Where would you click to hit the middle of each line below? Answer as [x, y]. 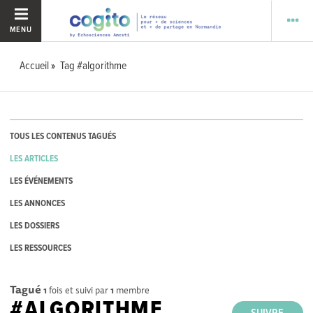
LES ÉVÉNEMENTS [42, 182]
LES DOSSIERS [35, 226]
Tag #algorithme [94, 66]
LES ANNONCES [38, 204]
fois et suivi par [79, 290]
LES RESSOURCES [41, 249]
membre [132, 290]
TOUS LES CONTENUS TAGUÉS [63, 137]
